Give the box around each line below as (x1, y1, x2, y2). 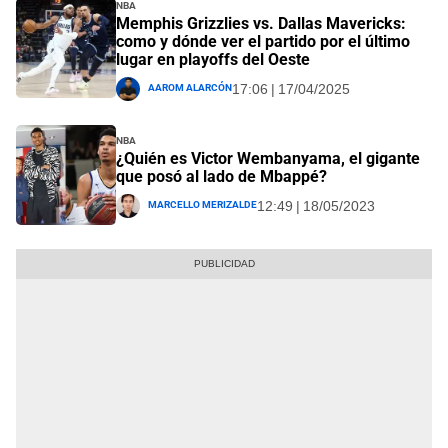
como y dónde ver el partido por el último (116, 31, 410, 51)
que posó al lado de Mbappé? (116, 167, 327, 187)
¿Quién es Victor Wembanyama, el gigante (116, 149, 420, 169)
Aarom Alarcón (148, 77, 232, 94)
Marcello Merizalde (148, 195, 257, 212)
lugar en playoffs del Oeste (116, 49, 310, 69)
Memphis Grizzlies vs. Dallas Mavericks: (116, 13, 406, 33)
